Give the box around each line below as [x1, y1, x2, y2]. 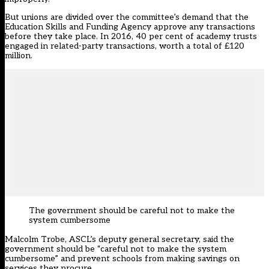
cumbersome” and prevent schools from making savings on [5, 253, 240, 264]
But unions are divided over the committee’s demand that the [5, 12, 249, 23]
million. [5, 50, 32, 61]
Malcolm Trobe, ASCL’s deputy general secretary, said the [5, 234, 234, 245]
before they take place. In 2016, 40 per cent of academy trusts [5, 31, 257, 42]
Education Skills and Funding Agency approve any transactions [5, 22, 255, 32]
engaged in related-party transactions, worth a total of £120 [5, 41, 244, 52]
